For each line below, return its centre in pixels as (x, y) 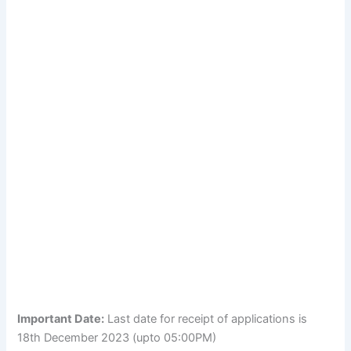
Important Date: (61, 318)
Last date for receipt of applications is (206, 318)
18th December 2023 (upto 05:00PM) (117, 337)
